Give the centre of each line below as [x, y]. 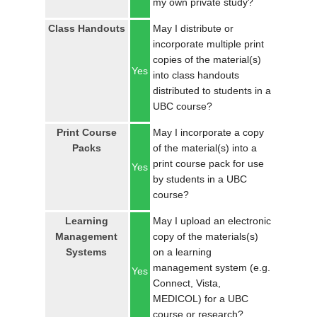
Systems [87, 252]
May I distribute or [193, 28]
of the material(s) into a [204, 148]
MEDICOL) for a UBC [200, 299]
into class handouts [196, 75]
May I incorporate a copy [208, 132]
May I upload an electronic [212, 221]
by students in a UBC [200, 179]
